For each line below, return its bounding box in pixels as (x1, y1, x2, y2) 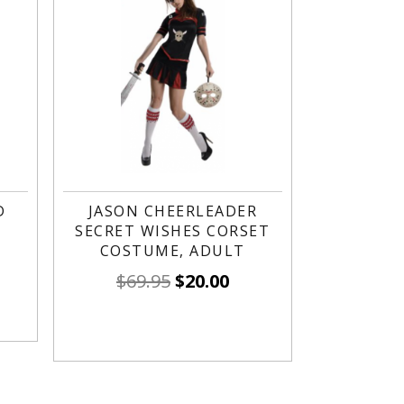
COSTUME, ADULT (99, 241, 245, 261)
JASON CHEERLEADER (87, 201, 258, 221)
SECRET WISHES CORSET (75, 221, 271, 241)
